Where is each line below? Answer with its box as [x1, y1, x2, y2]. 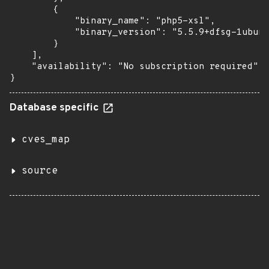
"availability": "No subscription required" [10, 61, 258, 73]
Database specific [10, 101, 101, 115]
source [22, 165, 58, 177]
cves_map [22, 134, 70, 146]
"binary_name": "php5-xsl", [10, 16, 215, 27]
